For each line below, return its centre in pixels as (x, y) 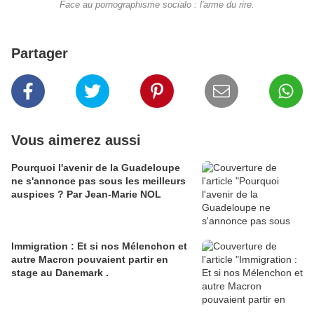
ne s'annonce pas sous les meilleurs (98, 180)
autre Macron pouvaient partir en (90, 259)
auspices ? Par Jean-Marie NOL (86, 194)
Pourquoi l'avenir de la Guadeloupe (96, 167)
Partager (40, 53)
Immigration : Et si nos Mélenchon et (99, 246)
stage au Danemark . (60, 272)
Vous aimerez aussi (76, 140)
